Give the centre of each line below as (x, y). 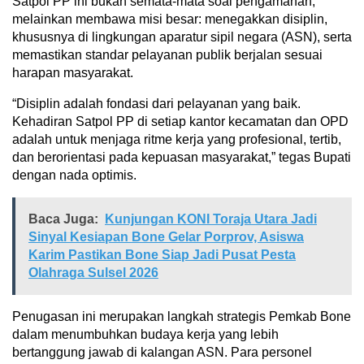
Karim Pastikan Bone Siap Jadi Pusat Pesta (162, 254)
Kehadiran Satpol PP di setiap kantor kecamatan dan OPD (180, 121)
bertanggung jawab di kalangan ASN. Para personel (162, 352)
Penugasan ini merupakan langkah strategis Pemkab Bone (182, 316)
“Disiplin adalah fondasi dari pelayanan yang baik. (156, 103)
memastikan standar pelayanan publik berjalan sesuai (167, 54)
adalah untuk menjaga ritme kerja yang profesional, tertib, (177, 139)
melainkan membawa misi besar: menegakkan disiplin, (170, 19)
